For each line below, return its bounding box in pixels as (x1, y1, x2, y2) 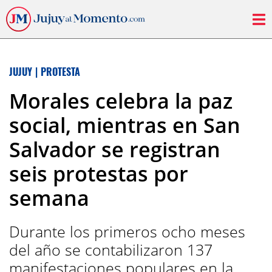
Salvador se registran (9, 135, 220, 163)
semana (9, 184, 89, 212)
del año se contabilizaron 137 (9, 239, 212, 260)
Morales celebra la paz (9, 87, 233, 115)
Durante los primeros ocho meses (9, 221, 245, 242)
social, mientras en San (9, 111, 240, 139)
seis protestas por (9, 160, 188, 188)
